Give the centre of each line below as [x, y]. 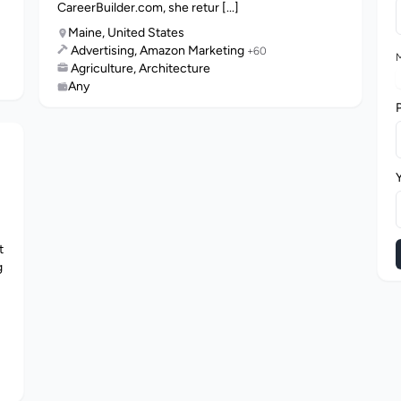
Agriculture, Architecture [141, 68]
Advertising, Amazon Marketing [159, 51]
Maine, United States [127, 33]
